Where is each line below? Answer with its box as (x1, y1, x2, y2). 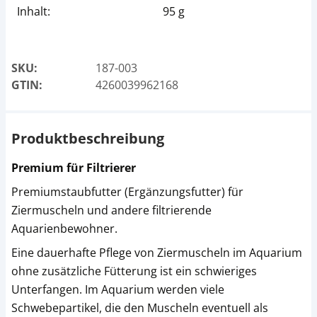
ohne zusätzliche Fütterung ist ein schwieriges (11, 263, 257, 279)
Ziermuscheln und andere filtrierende (11, 202, 212, 218)
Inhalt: (17, 4, 50, 19)
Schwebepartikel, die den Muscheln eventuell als (11, 300, 268, 316)
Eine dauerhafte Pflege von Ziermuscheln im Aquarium (11, 245, 302, 260)
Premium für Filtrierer (11, 160, 136, 175)
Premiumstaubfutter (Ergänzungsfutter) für (11, 184, 243, 200)
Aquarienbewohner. (11, 221, 117, 236)
